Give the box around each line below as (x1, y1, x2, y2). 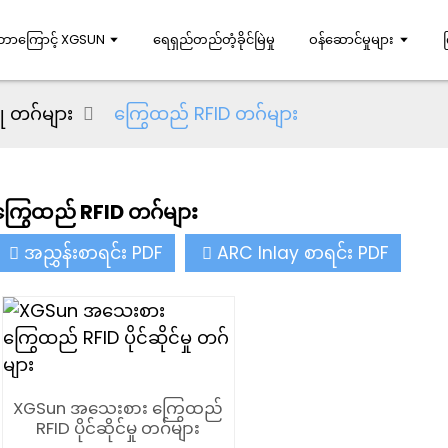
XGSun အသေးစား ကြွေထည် (13, 396, 224, 420)
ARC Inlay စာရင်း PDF (217, 241, 389, 265)
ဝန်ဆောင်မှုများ (309, 30, 395, 49)
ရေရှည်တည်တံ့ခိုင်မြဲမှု (153, 30, 276, 49)
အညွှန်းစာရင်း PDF (24, 241, 163, 265)
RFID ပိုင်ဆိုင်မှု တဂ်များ (36, 416, 201, 440)
